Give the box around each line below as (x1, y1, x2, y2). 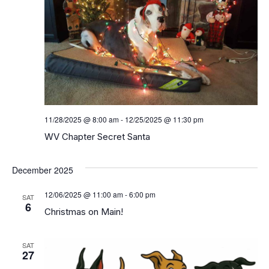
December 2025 (11, 163, 73, 176)
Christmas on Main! (44, 205, 123, 217)
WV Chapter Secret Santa (44, 130, 150, 142)
